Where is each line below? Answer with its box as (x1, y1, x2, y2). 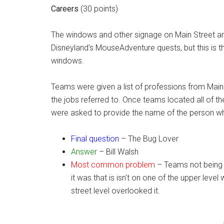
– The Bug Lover (119, 134, 178, 143)
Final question (71, 134, 119, 143)
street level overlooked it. (71, 186, 160, 195)
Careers (51, 4, 78, 13)
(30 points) (78, 4, 118, 13)
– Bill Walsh (97, 147, 138, 156)
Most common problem (71, 160, 155, 169)
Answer (71, 147, 97, 156)
